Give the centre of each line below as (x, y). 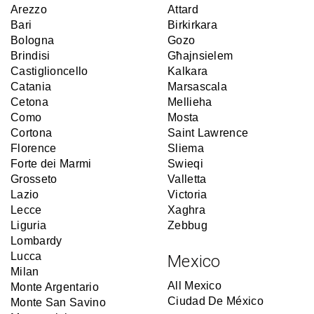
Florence (34, 148)
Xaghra (186, 210)
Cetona (29, 102)
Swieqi (185, 164)
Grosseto (34, 179)
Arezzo (29, 9)
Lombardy (36, 241)
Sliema (186, 148)
